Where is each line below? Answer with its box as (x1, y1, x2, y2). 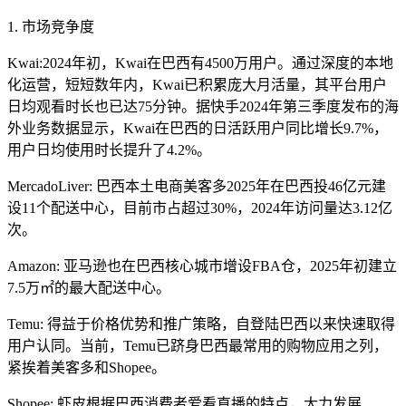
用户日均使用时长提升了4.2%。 (7, 142, 211, 159)
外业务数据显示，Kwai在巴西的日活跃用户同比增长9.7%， (7, 121, 388, 137)
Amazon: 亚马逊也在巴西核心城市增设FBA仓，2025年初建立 (7, 258, 397, 275)
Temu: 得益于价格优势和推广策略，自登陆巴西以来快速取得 (7, 316, 395, 333)
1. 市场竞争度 (7, 19, 94, 35)
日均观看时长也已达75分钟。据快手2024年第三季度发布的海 (7, 99, 399, 115)
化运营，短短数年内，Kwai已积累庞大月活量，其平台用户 (7, 77, 387, 93)
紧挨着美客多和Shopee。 (7, 360, 166, 376)
